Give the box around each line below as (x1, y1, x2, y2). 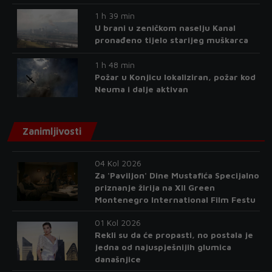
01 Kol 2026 (94, 217, 141, 228)
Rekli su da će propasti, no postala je (94, 229, 253, 240)
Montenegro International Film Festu (94, 194, 256, 205)
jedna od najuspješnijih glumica (94, 242, 231, 252)
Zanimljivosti (22, 126, 81, 137)
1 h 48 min (94, 59, 135, 70)
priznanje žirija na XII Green (94, 182, 215, 192)
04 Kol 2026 (94, 158, 141, 168)
